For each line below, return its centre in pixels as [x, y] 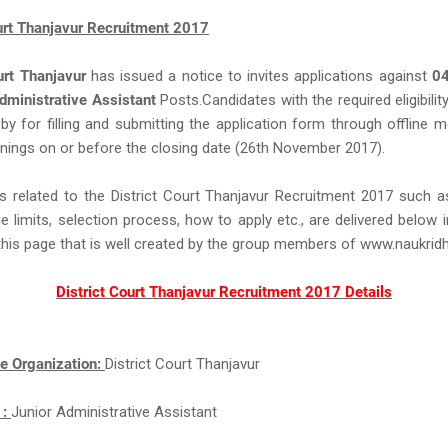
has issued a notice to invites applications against [258, 76]
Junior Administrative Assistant [114, 412]
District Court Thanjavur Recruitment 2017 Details [224, 292]
